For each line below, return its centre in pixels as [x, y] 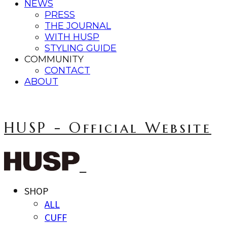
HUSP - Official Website [108, 128]
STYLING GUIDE [81, 48]
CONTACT [67, 70]
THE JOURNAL [78, 26]
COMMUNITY [54, 59]
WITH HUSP [72, 37]
